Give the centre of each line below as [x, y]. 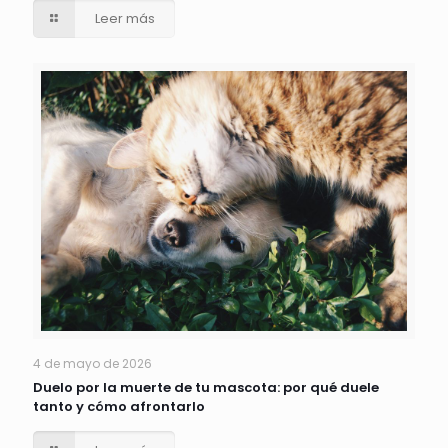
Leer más [125, 19]
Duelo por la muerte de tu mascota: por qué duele [206, 387]
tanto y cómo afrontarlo [119, 406]
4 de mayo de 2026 [92, 363]
